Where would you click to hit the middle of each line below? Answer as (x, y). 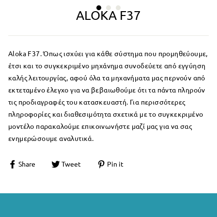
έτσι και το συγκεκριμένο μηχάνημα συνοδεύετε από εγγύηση (107, 66)
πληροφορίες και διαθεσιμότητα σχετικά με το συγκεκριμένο (106, 114)
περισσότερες (162, 102)
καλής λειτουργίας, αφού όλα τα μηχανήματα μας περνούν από (107, 78)
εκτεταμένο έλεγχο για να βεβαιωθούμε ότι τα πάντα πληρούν (107, 90)
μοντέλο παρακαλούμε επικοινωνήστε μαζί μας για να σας (100, 126)
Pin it (115, 164)
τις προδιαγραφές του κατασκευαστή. (69, 102)
